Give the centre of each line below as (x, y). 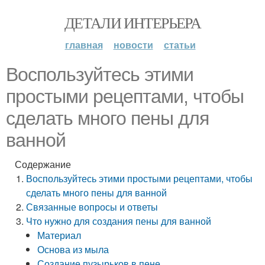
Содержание (43, 164)
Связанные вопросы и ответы (92, 207)
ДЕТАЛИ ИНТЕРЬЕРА (132, 22)
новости (133, 45)
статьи (180, 45)
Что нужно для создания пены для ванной (119, 221)
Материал (59, 235)
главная (84, 45)
